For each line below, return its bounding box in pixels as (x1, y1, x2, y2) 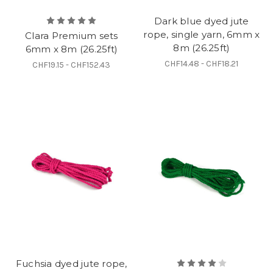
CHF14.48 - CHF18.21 (165, 58, 239, 69)
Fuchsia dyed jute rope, (15, 257, 127, 269)
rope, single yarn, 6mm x (143, 28, 260, 40)
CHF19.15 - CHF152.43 (32, 59, 111, 70)
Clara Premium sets (25, 29, 118, 41)
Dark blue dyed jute (154, 15, 249, 27)
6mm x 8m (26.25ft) (25, 43, 118, 55)
